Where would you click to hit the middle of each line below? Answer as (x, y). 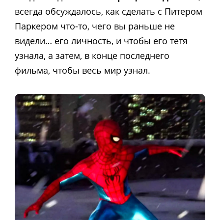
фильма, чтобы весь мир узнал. (82, 70)
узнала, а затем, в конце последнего (92, 56)
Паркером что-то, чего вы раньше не (95, 26)
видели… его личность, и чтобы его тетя (101, 41)
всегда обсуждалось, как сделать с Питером (109, 12)
